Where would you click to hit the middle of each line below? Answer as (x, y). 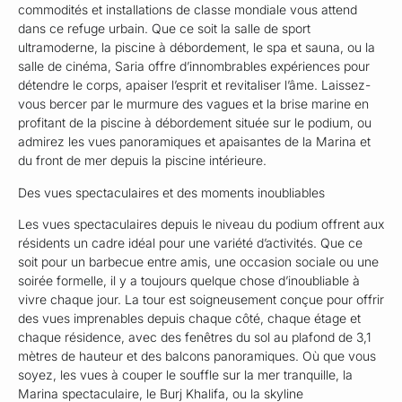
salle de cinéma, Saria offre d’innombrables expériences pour (194, 66)
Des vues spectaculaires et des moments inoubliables (171, 192)
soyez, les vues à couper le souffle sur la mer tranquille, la (185, 375)
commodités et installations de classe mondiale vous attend (188, 10)
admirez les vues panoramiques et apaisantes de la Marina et (194, 142)
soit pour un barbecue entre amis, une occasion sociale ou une (198, 262)
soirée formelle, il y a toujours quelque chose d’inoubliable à (189, 281)
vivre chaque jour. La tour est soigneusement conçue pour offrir (201, 300)
